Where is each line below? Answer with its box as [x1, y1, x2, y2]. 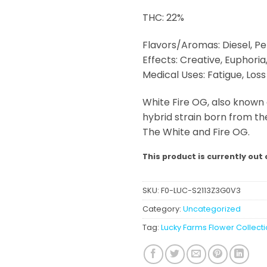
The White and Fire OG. [142, 125, 250, 139]
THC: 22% [142, 11, 184, 25]
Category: [142, 204, 183, 215]
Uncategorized [183, 204, 241, 215]
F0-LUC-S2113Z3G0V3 [161, 185, 241, 196]
